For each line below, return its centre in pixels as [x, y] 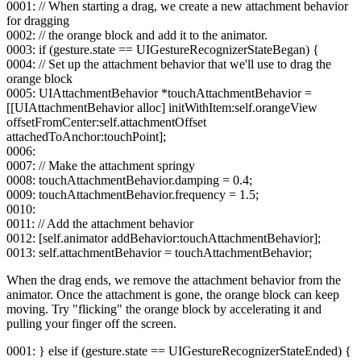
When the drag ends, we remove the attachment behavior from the [174, 280]
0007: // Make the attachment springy [101, 166]
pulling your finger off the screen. [91, 324]
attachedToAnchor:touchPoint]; [86, 137]
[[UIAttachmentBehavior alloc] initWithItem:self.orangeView [162, 108]
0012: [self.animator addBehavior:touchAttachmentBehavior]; [164, 239]
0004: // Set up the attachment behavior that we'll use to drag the [169, 64]
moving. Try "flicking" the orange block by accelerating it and [164, 309]
